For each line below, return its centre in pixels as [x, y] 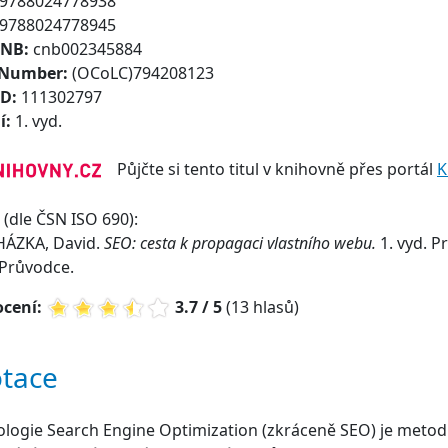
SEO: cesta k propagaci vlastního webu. [242, 243]
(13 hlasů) [260, 307]
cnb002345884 [87, 49]
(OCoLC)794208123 [143, 73]
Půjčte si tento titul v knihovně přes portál [269, 169]
